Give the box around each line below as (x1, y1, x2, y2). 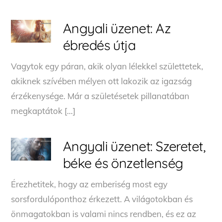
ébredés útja (62, 36, 136, 54)
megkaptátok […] (11, 105, 76, 116)
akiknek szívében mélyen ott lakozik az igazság (11, 75, 192, 86)
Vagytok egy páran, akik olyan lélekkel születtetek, (11, 60, 204, 71)
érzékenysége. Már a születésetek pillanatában (11, 90, 190, 101)
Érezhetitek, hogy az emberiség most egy (11, 178, 168, 189)
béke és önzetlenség (62, 154, 183, 171)
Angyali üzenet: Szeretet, (62, 137, 206, 155)
